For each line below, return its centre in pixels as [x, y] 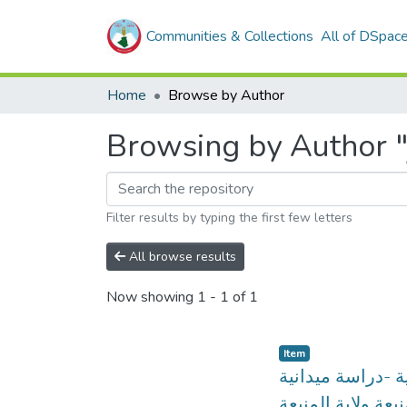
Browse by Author [226, 95]
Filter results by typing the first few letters [229, 218]
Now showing [152, 298]
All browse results [181, 257]
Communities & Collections [230, 36]
